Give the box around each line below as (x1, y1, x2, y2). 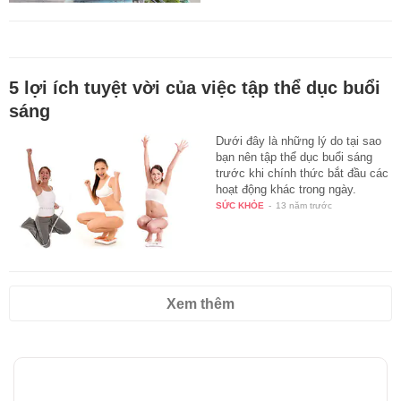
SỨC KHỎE (216, 200, 265, 211)
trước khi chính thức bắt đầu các (216, 166, 389, 181)
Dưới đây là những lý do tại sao (216, 134, 382, 149)
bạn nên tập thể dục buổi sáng (216, 150, 373, 165)
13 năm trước (276, 200, 333, 211)
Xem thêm (166, 295, 235, 311)
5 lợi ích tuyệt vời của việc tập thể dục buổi (9, 78, 380, 98)
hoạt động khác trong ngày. (216, 183, 357, 197)
